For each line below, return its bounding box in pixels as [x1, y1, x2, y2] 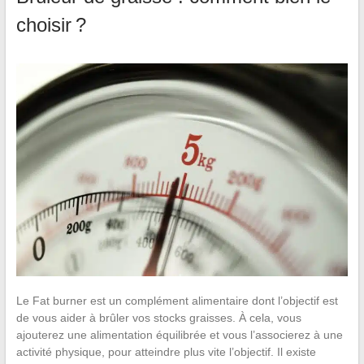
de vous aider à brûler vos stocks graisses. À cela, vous [15, 310, 301, 324]
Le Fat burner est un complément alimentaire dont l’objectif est [15, 293, 338, 307]
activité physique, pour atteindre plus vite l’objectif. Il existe [15, 344, 316, 358]
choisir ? [15, 13, 86, 36]
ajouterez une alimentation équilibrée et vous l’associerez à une [15, 327, 343, 341]
